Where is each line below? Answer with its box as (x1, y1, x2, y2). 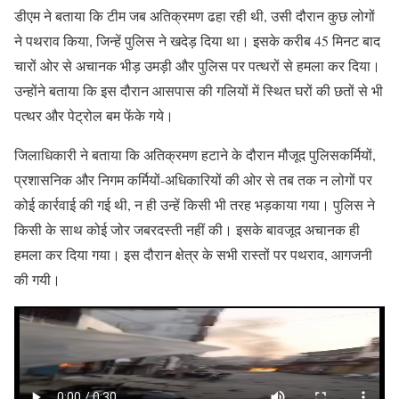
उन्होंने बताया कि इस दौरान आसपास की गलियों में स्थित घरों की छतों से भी (14, 81, 383, 100)
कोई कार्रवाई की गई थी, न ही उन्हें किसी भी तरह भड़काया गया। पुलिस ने (14, 195, 375, 214)
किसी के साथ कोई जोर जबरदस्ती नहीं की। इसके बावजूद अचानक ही (14, 220, 360, 239)
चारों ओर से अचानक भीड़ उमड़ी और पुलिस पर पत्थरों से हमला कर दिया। (14, 56, 380, 75)
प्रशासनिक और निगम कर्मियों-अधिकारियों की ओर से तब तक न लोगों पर (14, 170, 372, 189)
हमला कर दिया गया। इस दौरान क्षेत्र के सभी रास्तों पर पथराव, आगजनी (14, 245, 372, 264)
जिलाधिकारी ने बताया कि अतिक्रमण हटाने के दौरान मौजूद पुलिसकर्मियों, (14, 145, 376, 164)
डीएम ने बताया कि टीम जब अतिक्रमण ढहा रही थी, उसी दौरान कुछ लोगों (14, 6, 375, 25)
